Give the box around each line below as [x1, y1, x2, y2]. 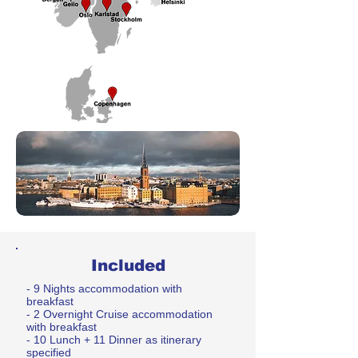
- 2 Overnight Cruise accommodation [26, 308, 213, 320]
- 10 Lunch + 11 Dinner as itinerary [26, 333, 201, 346]
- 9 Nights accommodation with [26, 282, 182, 295]
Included [90, 257, 165, 274]
